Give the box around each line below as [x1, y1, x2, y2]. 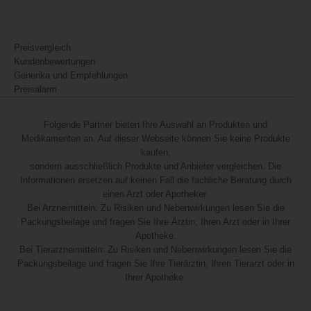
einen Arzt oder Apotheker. [103, 189, 208, 199]
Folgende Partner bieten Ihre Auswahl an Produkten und [44, 119, 267, 130]
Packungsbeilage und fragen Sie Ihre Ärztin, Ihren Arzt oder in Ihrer [21, 217, 290, 227]
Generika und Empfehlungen [14, 70, 128, 81]
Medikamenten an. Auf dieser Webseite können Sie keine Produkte [21, 133, 290, 144]
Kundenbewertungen [14, 56, 95, 67]
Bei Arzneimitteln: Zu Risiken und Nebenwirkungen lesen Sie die [26, 203, 285, 213]
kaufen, [140, 147, 171, 158]
